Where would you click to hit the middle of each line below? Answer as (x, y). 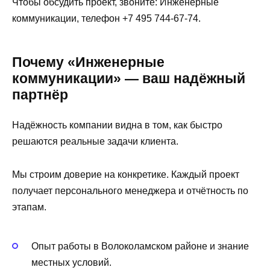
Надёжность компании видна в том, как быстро (117, 125)
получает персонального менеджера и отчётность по (130, 190)
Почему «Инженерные (88, 62)
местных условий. (71, 262)
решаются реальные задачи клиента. (95, 142)
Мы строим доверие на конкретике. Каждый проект (126, 174)
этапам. (29, 207)
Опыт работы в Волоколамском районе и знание (140, 246)
